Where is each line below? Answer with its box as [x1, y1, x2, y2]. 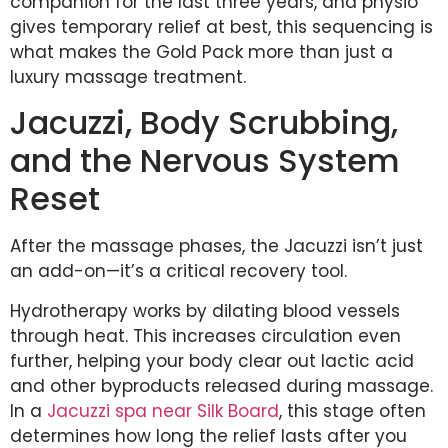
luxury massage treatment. [10, 64, 246, 89]
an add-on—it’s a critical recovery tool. [10, 259, 347, 284]
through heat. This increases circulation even [10, 323, 401, 348]
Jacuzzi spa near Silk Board [47, 398, 279, 423]
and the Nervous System [10, 138, 400, 184]
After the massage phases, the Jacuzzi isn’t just [10, 234, 423, 259]
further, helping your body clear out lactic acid [10, 348, 414, 373]
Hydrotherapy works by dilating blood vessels [10, 298, 400, 323]
